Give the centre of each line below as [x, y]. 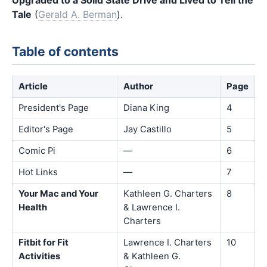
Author [138, 86]
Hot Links [38, 172]
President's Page [54, 108]
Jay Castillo [148, 129]
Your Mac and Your [58, 193]
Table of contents [65, 52]
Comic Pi [37, 150]
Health [33, 207]
